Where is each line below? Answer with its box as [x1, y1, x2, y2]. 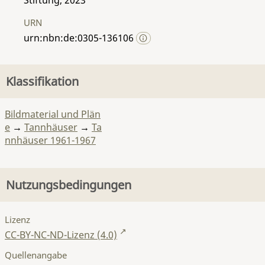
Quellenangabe [5, 248, 67, 261]
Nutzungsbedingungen [6, 177, 131, 193]
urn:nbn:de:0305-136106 [24, 31, 136, 44]
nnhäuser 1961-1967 [5, 134, 96, 147]
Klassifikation [6, 73, 79, 89]
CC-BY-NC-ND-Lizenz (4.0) [5, 228, 117, 241]
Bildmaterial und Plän [5, 108, 101, 121]
